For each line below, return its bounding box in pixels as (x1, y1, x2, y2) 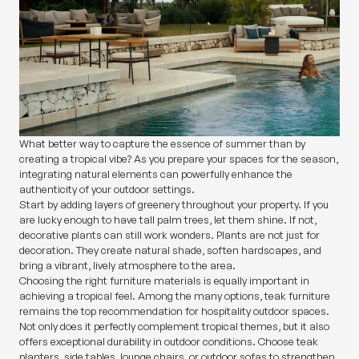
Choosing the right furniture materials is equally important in (19, 273, 309, 287)
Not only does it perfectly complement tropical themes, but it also (19, 319, 329, 333)
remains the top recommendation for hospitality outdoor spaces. (19, 304, 329, 317)
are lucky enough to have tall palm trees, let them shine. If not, (19, 212, 317, 226)
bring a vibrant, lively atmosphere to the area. (19, 258, 236, 272)
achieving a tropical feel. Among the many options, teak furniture (19, 288, 330, 302)
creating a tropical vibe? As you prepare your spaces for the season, (19, 151, 338, 165)
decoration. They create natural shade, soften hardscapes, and (19, 243, 321, 256)
